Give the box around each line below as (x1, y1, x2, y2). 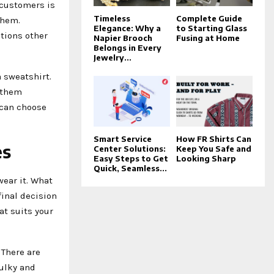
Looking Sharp (176, 153, 236, 163)
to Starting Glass (176, 23, 247, 33)
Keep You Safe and (176, 143, 251, 154)
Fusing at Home (176, 32, 240, 43)
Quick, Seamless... (94, 163, 167, 173)
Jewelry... (94, 52, 131, 62)
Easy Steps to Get (94, 153, 168, 163)
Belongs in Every (94, 42, 161, 53)
